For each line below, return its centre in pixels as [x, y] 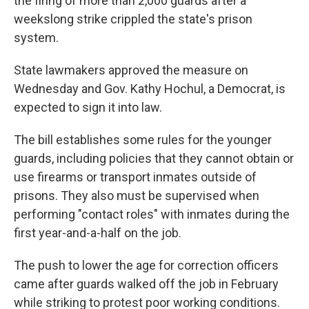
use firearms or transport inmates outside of [135, 177]
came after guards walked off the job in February [146, 284]
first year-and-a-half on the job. [98, 233]
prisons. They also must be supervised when [137, 196]
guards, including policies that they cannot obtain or [154, 158]
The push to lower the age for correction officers [146, 265]
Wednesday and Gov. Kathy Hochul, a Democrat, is [150, 89]
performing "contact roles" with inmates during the [152, 214]
